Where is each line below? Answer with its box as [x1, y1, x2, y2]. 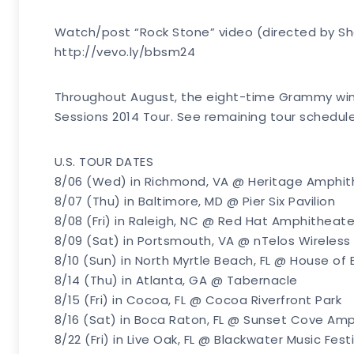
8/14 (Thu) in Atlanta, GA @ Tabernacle [54, 271, 298, 288]
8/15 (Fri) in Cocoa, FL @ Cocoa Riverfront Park [54, 291, 342, 308]
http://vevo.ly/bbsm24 [54, 43, 196, 60]
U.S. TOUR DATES [54, 153, 154, 170]
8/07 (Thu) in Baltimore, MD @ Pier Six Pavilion [54, 192, 336, 209]
